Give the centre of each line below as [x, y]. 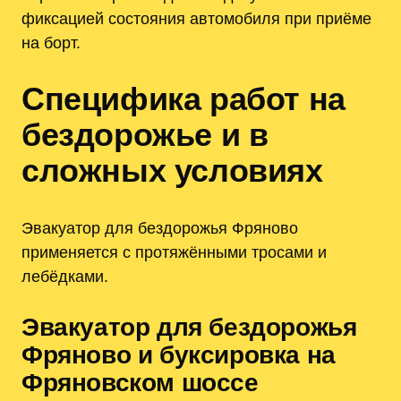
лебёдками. [65, 277]
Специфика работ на [183, 99]
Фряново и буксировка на [179, 355]
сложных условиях [172, 171]
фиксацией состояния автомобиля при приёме [196, 18]
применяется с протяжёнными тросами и [174, 252]
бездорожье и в [145, 135]
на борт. [51, 42]
